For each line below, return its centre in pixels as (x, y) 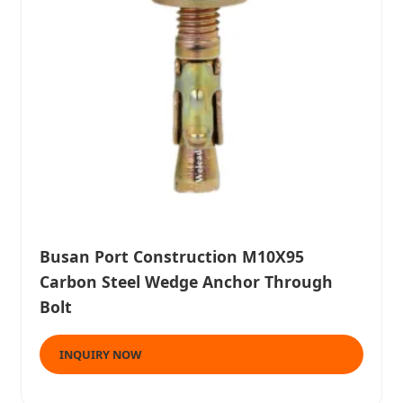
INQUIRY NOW (100, 355)
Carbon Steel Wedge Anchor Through (186, 282)
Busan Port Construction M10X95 (172, 257)
